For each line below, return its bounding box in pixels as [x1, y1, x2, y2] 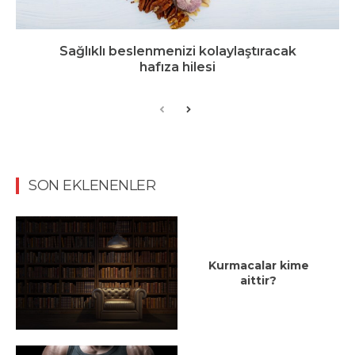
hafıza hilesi [139, 59, 216, 75]
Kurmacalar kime [208, 258, 309, 273]
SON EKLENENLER [29, 177, 155, 195]
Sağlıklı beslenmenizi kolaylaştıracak [59, 44, 296, 59]
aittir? [240, 273, 277, 288]
